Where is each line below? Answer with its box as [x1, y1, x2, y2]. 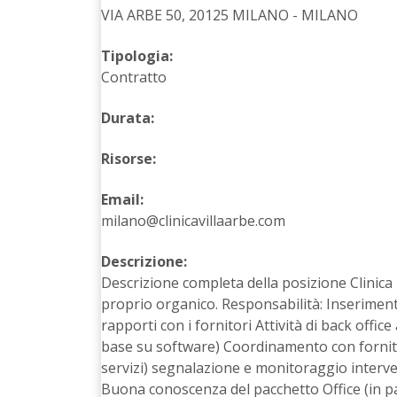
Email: [101, 189, 144, 209]
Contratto [101, 66, 167, 87]
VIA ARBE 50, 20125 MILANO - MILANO [101, 4, 358, 25]
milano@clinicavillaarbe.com [101, 210, 285, 230]
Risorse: [101, 148, 156, 168]
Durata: [101, 107, 154, 128]
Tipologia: [101, 45, 173, 66]
